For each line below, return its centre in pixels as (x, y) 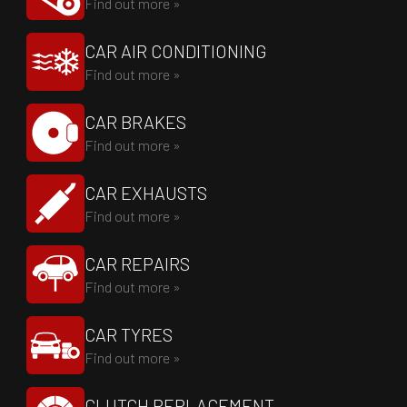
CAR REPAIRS (137, 263)
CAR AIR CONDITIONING (176, 51)
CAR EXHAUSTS (146, 193)
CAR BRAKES (135, 122)
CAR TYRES (129, 334)
